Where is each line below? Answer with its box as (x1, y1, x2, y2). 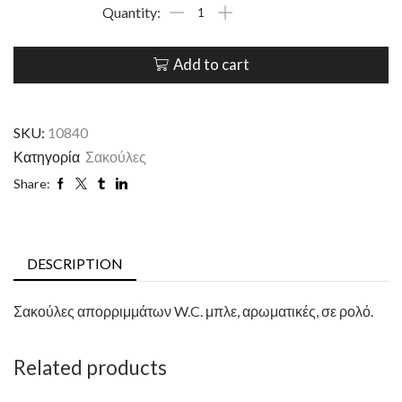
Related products (13, 355, 167, 380)
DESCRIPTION (27, 254, 123, 272)
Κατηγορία (13, 147, 83, 165)
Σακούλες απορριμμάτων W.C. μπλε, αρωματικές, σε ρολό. (13, 301, 373, 319)
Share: (13, 175, 50, 191)
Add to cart (172, 55, 249, 74)
